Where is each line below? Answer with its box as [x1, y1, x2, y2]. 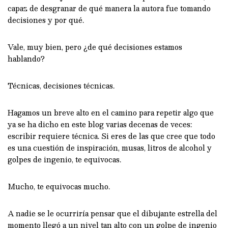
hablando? [8, 52, 45, 65]
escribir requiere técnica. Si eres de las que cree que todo [8, 129, 215, 142]
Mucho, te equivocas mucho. [8, 180, 110, 192]
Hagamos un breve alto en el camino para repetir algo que [8, 106, 214, 119]
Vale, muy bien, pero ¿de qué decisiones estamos [8, 40, 182, 53]
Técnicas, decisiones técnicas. [8, 79, 115, 92]
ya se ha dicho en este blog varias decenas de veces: [8, 118, 192, 130]
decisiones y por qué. [8, 13, 84, 26]
